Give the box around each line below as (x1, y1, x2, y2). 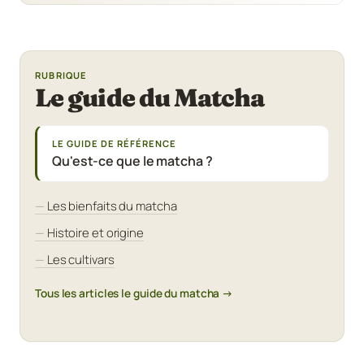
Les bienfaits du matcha (46, 197, 177, 214)
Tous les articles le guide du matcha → (35, 285, 234, 301)
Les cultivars (46, 250, 115, 267)
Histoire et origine (46, 223, 144, 240)
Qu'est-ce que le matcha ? (52, 151, 213, 170)
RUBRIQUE (35, 68, 88, 81)
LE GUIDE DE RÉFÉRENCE (52, 136, 176, 149)
